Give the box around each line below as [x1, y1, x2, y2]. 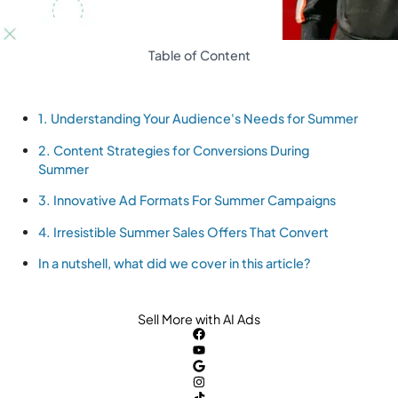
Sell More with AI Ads [138, 311, 260, 328]
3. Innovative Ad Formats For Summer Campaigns [38, 192, 337, 209]
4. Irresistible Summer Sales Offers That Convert [38, 223, 330, 240]
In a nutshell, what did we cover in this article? [38, 255, 312, 272]
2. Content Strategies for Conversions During [38, 141, 310, 158]
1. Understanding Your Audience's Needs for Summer [38, 110, 359, 127]
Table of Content [147, 47, 251, 64]
